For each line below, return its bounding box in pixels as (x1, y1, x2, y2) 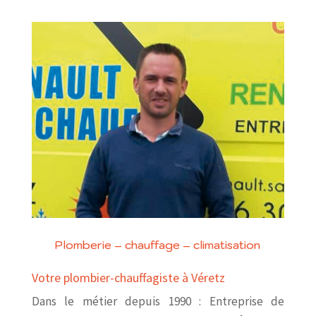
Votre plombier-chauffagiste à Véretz (31, 269, 225, 286)
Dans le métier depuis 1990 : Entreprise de (31, 293, 285, 309)
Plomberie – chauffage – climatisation (55, 237, 261, 252)
